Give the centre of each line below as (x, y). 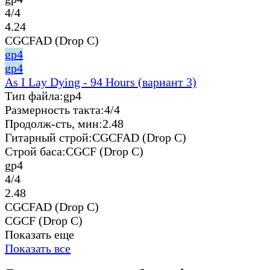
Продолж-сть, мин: (54, 123)
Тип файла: (34, 96)
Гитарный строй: (49, 137)
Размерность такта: (55, 109)
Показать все (38, 248)
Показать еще (39, 234)
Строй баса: (35, 151)
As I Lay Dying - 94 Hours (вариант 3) (101, 82)
